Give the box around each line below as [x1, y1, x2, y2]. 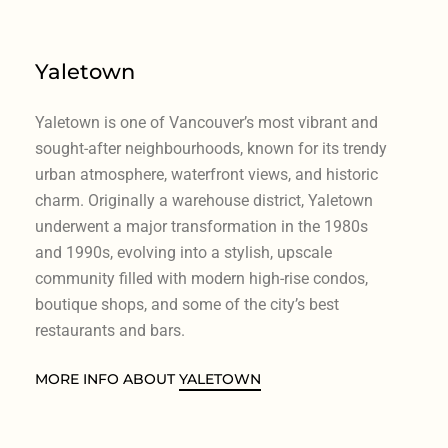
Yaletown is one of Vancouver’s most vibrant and [34, 112, 378, 132]
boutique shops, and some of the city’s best [34, 294, 339, 314]
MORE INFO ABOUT [34, 369, 179, 388]
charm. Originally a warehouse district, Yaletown [34, 190, 373, 210]
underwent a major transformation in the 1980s [34, 216, 368, 236]
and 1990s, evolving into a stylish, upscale [34, 242, 332, 262]
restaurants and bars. [34, 320, 185, 340]
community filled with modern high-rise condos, [34, 268, 368, 288]
